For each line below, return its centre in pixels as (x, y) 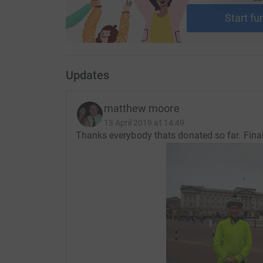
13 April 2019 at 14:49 (144, 123)
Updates (87, 75)
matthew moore (141, 109)
